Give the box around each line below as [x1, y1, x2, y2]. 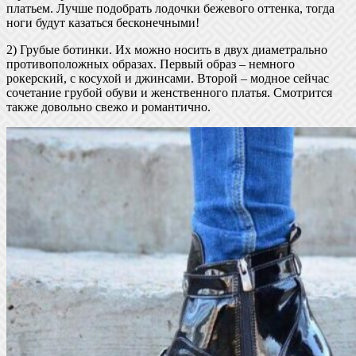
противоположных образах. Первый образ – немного [6, 56, 295, 71]
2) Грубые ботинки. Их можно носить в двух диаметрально [6, 42, 327, 56]
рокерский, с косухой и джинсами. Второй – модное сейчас [6, 71, 329, 85]
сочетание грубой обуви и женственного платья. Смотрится [6, 85, 332, 99]
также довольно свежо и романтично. [6, 99, 211, 114]
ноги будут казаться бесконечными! [6, 15, 199, 29]
